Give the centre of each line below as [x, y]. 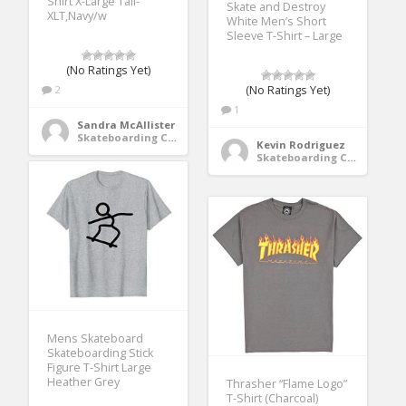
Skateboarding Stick [101, 353]
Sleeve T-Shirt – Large [285, 35]
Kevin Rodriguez [301, 144]
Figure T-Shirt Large [100, 367]
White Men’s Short [277, 21]
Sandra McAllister [126, 124]
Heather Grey [84, 382]
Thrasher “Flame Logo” [287, 384]
